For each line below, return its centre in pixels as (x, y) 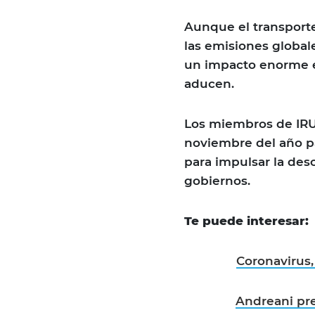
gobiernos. (217, 181)
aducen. (209, 84)
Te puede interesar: (248, 221)
